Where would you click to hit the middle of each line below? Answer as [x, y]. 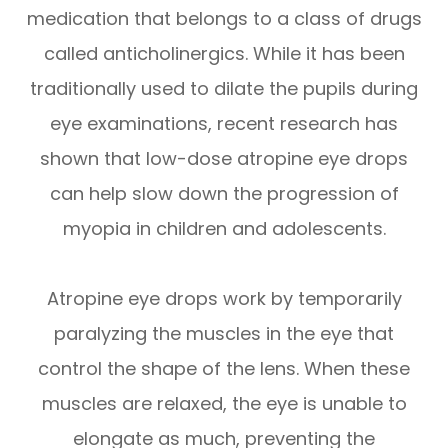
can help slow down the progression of [224, 194]
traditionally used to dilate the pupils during [224, 89]
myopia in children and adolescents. [224, 229]
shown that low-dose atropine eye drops [224, 159]
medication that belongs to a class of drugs [224, 19]
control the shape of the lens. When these [224, 369]
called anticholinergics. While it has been [224, 54]
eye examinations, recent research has [224, 124]
